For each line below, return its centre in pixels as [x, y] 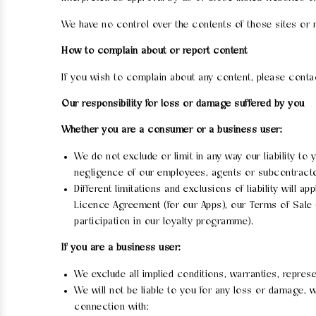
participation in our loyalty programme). [164, 221]
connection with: [111, 307]
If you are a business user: [121, 248]
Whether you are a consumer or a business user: [172, 130]
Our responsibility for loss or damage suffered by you [183, 104]
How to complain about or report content [154, 51]
